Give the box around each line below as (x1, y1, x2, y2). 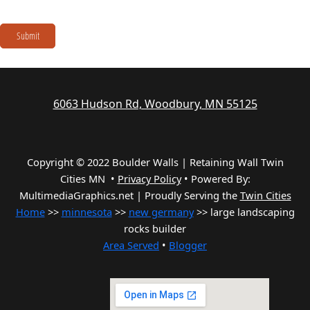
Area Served (103, 238, 159, 253)
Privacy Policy (117, 172, 181, 186)
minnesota (61, 205, 112, 219)
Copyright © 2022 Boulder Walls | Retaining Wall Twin (26, 155, 284, 170)
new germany (128, 205, 194, 219)
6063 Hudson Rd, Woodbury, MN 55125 (53, 96, 257, 112)
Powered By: (190, 172, 250, 186)
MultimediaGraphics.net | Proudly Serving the (19, 188, 240, 203)
